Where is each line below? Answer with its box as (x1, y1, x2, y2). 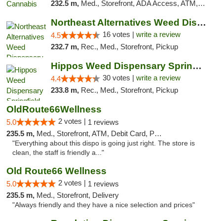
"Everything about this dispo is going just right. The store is (12, 140, 195, 147)
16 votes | (102, 30, 136, 38)
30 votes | (102, 74, 136, 82)
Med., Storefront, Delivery (37, 191, 119, 199)
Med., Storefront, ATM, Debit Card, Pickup (37, 129, 154, 138)
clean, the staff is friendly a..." (12, 149, 104, 156)
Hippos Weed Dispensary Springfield (192, 61, 202, 71)
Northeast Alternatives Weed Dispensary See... (196, 17, 206, 28)
